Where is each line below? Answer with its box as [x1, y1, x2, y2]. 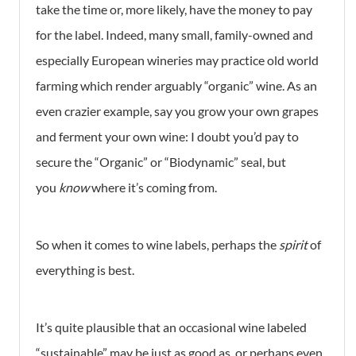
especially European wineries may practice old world [36, 52, 319, 68]
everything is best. [36, 262, 134, 278]
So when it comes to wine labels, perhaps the [36, 237, 279, 253]
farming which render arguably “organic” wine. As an [36, 78, 317, 94]
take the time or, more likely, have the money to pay [36, 2, 312, 17]
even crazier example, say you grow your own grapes [36, 103, 319, 119]
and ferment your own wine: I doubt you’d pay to [36, 129, 299, 145]
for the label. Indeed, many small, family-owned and [36, 27, 313, 43]
